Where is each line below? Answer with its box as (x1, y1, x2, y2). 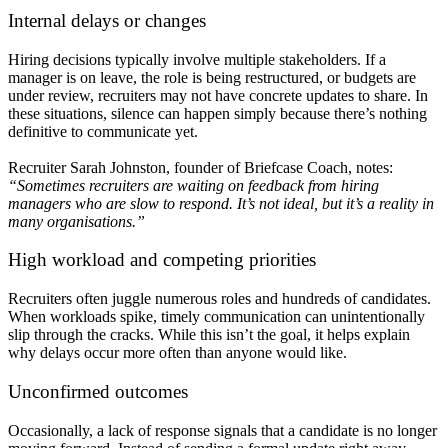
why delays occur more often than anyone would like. (8, 344, 347, 362)
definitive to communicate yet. (8, 122, 198, 140)
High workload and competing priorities (8, 249, 316, 271)
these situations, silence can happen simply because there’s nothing (8, 104, 427, 122)
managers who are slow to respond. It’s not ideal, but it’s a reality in (8, 194, 434, 212)
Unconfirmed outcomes (8, 380, 188, 402)
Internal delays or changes (8, 9, 206, 31)
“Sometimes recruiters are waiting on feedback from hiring (8, 176, 379, 194)
